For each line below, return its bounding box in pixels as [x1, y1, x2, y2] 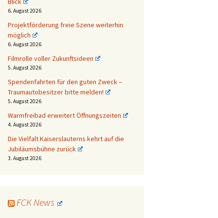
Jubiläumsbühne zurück [8, 144, 76, 153]
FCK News [17, 196, 54, 208]
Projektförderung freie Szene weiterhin [8, 20, 123, 29]
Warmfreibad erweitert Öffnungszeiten [8, 110, 121, 120]
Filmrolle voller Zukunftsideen [8, 54, 93, 63]
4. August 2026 [8, 121, 41, 128]
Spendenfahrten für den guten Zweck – [8, 77, 122, 86]
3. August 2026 [8, 154, 41, 162]
